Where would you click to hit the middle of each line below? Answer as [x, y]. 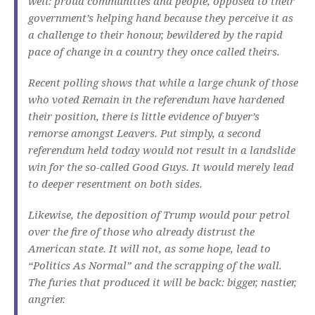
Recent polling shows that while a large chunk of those [163, 83]
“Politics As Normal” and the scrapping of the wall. [155, 265]
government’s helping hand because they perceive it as [161, 18]
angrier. [47, 299]
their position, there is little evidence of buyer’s [144, 116]
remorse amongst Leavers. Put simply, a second [144, 133]
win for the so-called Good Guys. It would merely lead [161, 167]
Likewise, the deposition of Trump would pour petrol [159, 215]
